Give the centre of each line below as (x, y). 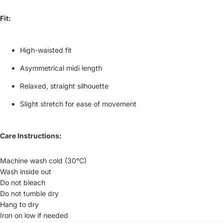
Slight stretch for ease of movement (78, 104)
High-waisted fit (46, 50)
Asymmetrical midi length (61, 68)
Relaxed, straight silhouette (64, 86)
